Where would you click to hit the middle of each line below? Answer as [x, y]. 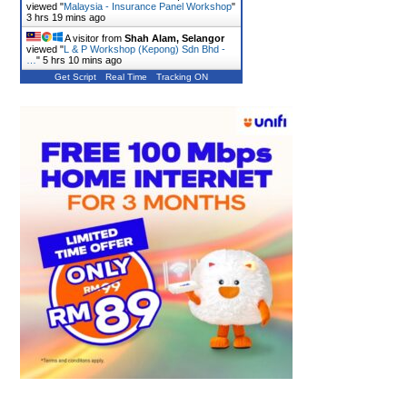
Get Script [75, 77]
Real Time [126, 77]
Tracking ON [182, 77]
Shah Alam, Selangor [174, 38]
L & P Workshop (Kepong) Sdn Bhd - [144, 49]
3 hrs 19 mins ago [66, 17]
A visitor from [94, 38]
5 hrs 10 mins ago [82, 60]
